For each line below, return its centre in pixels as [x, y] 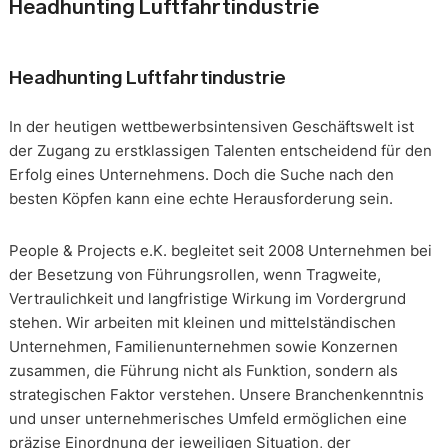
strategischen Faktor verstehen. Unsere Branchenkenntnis [216, 394]
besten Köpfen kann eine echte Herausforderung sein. [200, 198]
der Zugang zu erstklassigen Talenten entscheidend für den [220, 150]
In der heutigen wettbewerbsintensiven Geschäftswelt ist [211, 126]
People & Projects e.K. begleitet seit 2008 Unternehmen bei [220, 250]
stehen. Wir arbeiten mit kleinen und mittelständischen [202, 322]
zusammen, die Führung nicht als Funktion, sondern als [203, 370]
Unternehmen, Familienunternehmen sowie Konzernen [203, 346]
